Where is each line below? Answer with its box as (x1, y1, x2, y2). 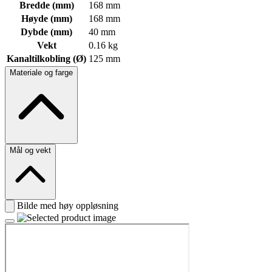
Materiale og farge (10, 68, 73, 78)
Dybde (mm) (21, 27, 72, 38)
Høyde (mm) (21, 13, 72, 24)
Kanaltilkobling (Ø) (7, 53, 86, 64)
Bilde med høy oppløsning (17, 200, 118, 211)
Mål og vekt (10, 146, 51, 155)
